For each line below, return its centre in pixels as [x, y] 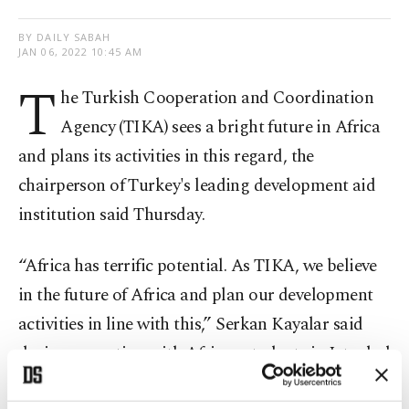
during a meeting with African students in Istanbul [204, 354]
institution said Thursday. [112, 215]
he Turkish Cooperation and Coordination [217, 99]
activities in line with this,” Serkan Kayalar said [191, 325]
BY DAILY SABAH [65, 37]
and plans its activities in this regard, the [166, 157]
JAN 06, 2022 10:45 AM [81, 52]
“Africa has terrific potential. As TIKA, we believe [198, 267]
